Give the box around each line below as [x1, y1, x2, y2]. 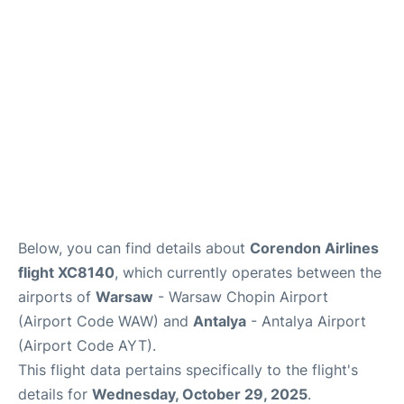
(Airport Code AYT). [18, 336, 156, 354]
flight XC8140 [18, 263, 115, 281]
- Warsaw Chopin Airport [153, 288, 328, 306]
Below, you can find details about [18, 239, 250, 257]
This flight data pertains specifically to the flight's [18, 361, 358, 379]
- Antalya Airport [246, 312, 366, 330]
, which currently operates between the [115, 263, 381, 281]
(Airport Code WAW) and [18, 312, 193, 330]
